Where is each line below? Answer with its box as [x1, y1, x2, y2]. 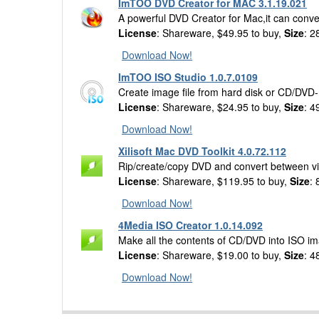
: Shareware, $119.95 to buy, [157, 174, 290, 188]
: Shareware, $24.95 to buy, [157, 100, 284, 114]
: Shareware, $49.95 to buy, [157, 26, 284, 40]
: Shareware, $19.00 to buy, [157, 248, 284, 262]
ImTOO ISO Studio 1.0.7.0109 [118, 70, 258, 84]
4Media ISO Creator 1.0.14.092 [118, 218, 263, 232]
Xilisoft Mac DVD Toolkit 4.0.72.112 [118, 144, 286, 158]
